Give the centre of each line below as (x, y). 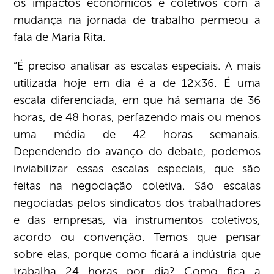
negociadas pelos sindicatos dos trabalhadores (137, 203)
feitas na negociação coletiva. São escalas (137, 186)
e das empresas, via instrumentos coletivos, (137, 220)
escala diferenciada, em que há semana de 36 (137, 100)
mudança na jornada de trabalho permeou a (137, 20)
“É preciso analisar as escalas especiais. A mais (137, 66)
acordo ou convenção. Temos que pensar (137, 237)
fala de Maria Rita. (60, 37)
